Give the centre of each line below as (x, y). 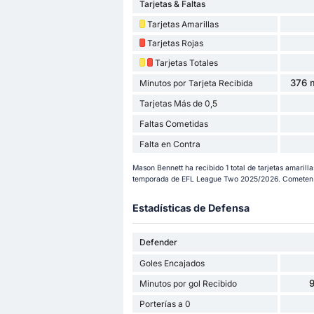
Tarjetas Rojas (175, 43)
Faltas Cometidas (173, 123)
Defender (158, 242)
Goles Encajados (172, 263)
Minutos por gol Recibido (188, 283)
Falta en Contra (170, 144)
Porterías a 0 (165, 303)
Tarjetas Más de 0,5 (178, 103)
